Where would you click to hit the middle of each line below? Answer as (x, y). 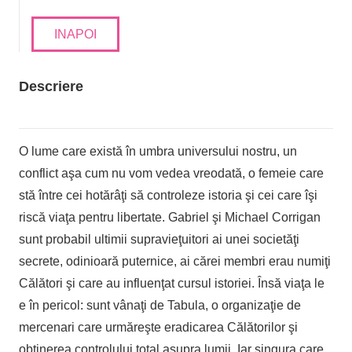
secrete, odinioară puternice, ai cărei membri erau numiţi (175, 261)
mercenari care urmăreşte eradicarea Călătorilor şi (158, 327)
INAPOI (75, 34)
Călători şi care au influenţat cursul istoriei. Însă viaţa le (172, 283)
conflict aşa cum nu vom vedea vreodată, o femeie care (171, 173)
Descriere (51, 86)
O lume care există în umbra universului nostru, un (158, 151)
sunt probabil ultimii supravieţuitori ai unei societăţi (159, 239)
